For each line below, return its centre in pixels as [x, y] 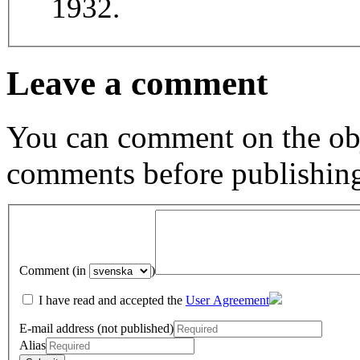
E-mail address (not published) [96, 329]
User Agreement [227, 301]
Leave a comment [137, 83]
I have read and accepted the [110, 301]
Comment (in [54, 271]
